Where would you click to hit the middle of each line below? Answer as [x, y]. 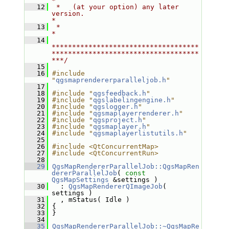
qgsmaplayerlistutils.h [138, 133]
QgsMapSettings [80, 180]
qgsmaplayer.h [119, 127]
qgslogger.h [115, 107]
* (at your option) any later [115, 7]
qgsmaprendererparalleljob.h [111, 80]
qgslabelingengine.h [132, 100]
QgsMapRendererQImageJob [115, 186]
